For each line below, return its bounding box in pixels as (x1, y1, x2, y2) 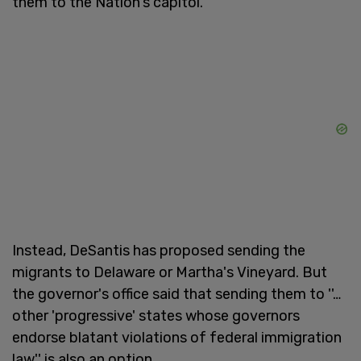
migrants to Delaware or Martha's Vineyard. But (12, 263, 327, 281)
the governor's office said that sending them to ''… (12, 284, 341, 303)
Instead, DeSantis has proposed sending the (12, 241, 305, 259)
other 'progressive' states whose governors (12, 306, 300, 325)
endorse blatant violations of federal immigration (12, 328, 342, 346)
